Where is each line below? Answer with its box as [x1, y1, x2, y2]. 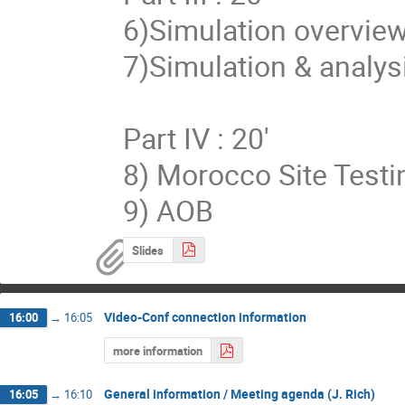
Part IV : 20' [123, 118, 270, 157]
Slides [132, 241, 165, 259]
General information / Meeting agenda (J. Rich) [104, 384, 375, 402]
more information [113, 343, 203, 360]
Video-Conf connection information [104, 308, 306, 326]
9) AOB [123, 190, 214, 230]
